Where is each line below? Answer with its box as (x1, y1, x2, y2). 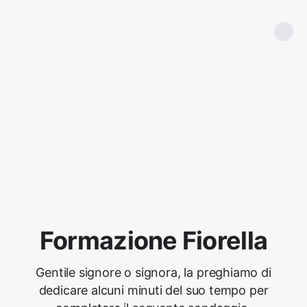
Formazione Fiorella (39, 225, 268, 256)
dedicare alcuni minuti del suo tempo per (38, 283, 269, 297)
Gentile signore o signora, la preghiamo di (36, 265, 271, 280)
